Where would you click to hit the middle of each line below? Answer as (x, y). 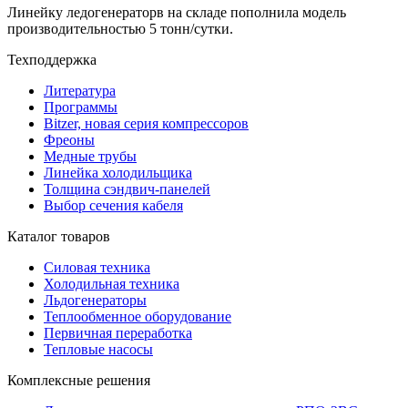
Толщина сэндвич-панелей (127, 189)
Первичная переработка (118, 332)
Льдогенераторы (95, 300)
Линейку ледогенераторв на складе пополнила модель (177, 12)
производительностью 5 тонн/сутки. (120, 28)
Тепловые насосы (98, 349)
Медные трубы (90, 156)
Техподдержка (52, 59)
